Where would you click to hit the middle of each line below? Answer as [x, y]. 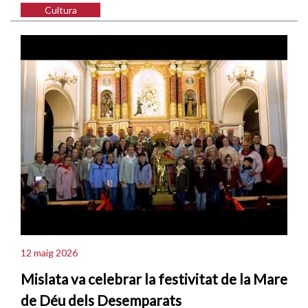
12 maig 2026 [49, 253]
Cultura [60, 10]
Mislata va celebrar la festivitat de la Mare [154, 279]
